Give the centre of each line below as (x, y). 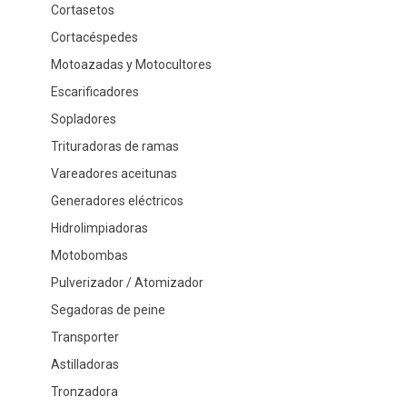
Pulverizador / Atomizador (127, 282)
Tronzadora (84, 391)
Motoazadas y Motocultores (131, 64)
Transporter (84, 337)
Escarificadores (94, 91)
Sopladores (83, 119)
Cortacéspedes (94, 37)
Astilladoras (84, 364)
